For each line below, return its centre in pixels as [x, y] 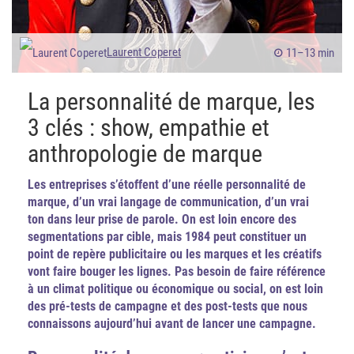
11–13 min [310, 53]
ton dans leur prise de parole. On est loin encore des [162, 219]
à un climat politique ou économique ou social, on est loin [175, 289]
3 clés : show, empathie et [149, 128]
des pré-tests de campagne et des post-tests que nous [168, 306]
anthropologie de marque [145, 154]
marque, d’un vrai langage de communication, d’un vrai [168, 202]
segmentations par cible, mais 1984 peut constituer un [167, 237]
